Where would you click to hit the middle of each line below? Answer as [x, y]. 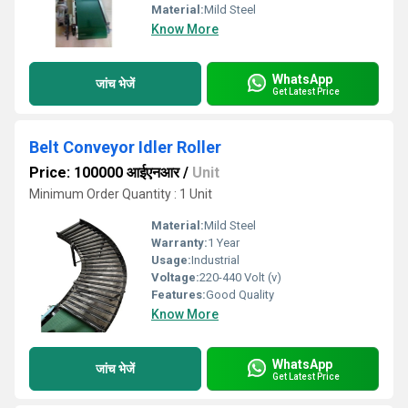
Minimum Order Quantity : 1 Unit [121, 194]
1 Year [224, 243]
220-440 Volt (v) [240, 277]
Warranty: [179, 243]
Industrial [215, 260]
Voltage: [175, 277]
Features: [178, 295]
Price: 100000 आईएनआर [104, 173]
